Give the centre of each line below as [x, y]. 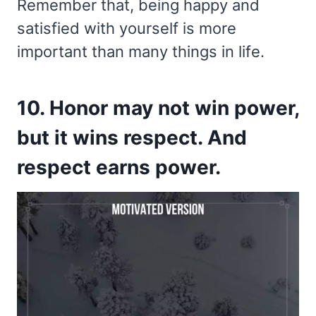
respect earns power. [119, 167]
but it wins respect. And [132, 137]
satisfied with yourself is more [127, 28]
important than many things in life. [141, 51]
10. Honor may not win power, [158, 108]
